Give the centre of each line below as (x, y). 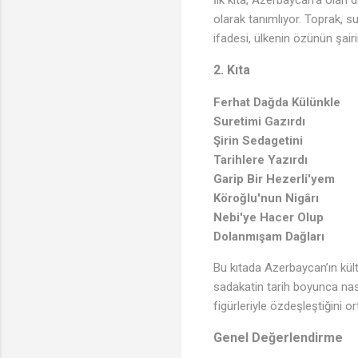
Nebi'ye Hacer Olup (268, 217)
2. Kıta (232, 70)
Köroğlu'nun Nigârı (266, 198)
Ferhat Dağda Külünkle (277, 102)
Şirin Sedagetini (258, 140)
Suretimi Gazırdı (259, 121)
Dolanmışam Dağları (269, 236)
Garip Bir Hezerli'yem (274, 179)
